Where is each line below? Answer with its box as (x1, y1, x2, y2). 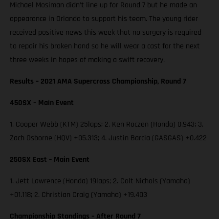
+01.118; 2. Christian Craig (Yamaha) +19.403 (10, 189, 147, 200)
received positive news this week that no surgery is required (10, 27, 201, 38)
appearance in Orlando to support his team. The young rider (10, 13, 198, 24)
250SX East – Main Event (10, 154, 89, 165)
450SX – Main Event (10, 97, 74, 108)
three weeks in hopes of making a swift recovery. (10, 54, 165, 65)
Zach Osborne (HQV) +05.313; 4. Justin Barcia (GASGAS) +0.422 (10, 132, 207, 143)
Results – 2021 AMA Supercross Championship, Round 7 (10, 76, 186, 87)
